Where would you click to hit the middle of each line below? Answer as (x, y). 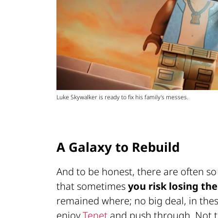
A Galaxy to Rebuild (118, 147)
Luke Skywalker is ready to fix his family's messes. (122, 97)
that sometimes (92, 186)
